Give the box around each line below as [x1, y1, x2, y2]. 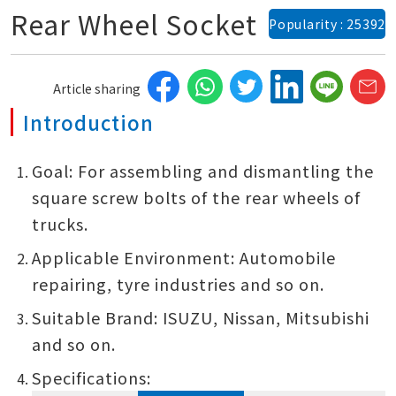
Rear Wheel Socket [11, 4, 257, 44]
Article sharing [52, 79, 141, 97]
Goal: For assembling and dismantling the [32, 158, 374, 182]
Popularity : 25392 [269, 15, 385, 34]
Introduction [23, 107, 154, 136]
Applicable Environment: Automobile [32, 245, 336, 269]
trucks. [32, 211, 88, 235]
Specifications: [32, 365, 151, 389]
